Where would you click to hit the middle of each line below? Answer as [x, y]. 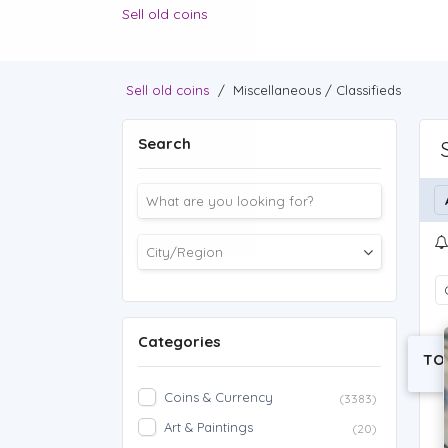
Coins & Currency [218, 397]
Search [164, 143]
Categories [179, 341]
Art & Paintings [208, 427]
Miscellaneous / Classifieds [317, 90]
